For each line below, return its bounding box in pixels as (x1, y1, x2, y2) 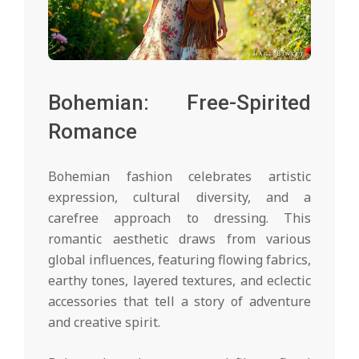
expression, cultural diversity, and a (48, 188, 311, 207)
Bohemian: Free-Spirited (48, 91, 311, 115)
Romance (48, 119, 137, 144)
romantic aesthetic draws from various (48, 230, 311, 248)
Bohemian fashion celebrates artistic (48, 167, 311, 186)
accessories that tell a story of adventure (48, 292, 311, 311)
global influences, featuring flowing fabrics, (48, 251, 311, 269)
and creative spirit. (48, 313, 160, 332)
